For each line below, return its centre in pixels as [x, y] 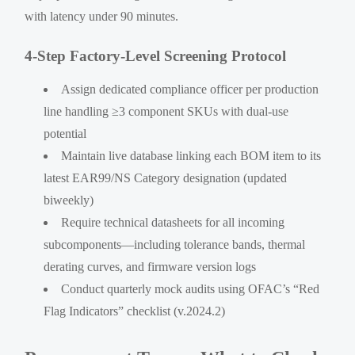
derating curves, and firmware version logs [150, 266]
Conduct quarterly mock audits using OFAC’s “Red [191, 288]
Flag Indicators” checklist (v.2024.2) [135, 311]
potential [65, 133]
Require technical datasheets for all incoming [173, 222]
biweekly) [69, 200]
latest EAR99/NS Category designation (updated [166, 177]
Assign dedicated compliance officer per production [190, 89]
